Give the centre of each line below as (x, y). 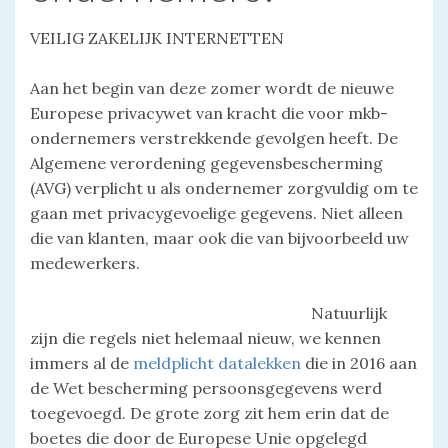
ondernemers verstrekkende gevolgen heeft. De (214, 137)
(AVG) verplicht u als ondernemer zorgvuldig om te (224, 187)
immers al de (81, 362)
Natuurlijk (349, 312)
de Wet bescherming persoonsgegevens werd (206, 387)
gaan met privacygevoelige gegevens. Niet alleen (216, 212)
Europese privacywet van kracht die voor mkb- (209, 112)
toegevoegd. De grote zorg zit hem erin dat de (209, 412)
